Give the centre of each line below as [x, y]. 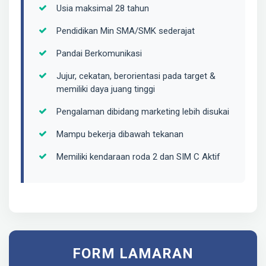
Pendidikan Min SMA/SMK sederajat [126, 31]
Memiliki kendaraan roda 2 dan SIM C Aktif [138, 157]
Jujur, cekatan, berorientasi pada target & [136, 76]
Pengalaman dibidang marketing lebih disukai [143, 112]
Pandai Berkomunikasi [99, 53]
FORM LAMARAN [133, 254]
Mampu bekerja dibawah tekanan [120, 134]
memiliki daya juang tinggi [106, 89]
